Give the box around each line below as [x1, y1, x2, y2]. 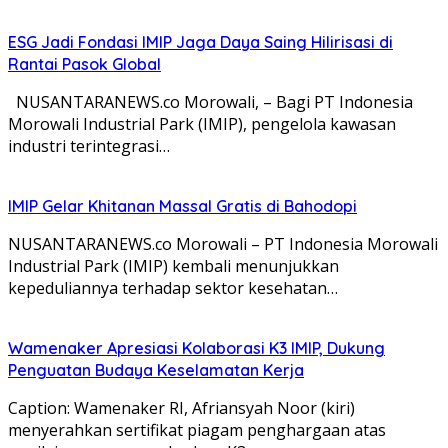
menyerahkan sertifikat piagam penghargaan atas [8, 418, 386, 441]
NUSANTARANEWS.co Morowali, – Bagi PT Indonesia [8, 90, 413, 113]
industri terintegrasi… [8, 134, 170, 157]
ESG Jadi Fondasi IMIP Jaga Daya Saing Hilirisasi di [8, 31, 393, 52]
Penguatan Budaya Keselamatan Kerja [8, 359, 304, 380]
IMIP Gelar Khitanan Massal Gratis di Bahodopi [8, 195, 357, 216]
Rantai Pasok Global [8, 53, 161, 74]
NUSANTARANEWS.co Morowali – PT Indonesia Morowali [8, 232, 438, 255]
